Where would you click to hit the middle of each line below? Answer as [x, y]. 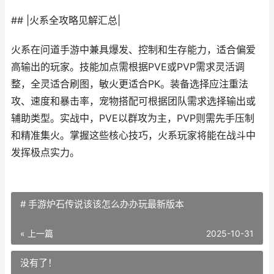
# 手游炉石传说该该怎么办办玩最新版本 [102, 204]
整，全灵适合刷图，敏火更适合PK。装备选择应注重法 [130, 84]
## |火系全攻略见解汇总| [66, 20]
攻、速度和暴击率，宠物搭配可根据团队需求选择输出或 [133, 101]
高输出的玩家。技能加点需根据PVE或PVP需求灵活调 [128, 67]
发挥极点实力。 [45, 153]
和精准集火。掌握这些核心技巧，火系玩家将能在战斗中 [133, 135]
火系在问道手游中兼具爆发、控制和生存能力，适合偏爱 [133, 50]
